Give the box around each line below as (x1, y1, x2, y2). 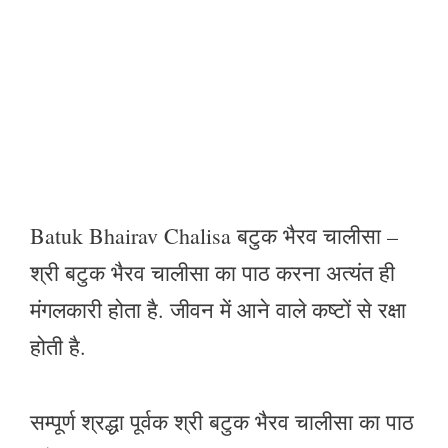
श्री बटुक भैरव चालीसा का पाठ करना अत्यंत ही (30, 258, 395, 288)
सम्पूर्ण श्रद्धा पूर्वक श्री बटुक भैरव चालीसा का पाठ (30, 406, 414, 436)
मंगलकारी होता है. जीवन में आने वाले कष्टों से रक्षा (30, 295, 406, 325)
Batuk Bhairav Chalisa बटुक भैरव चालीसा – (30, 221, 398, 251)
